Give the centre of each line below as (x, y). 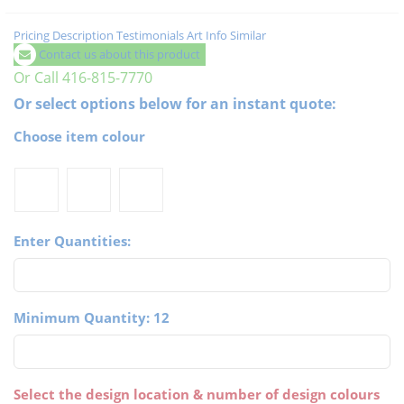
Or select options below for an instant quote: (175, 104)
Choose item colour (79, 137)
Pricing (32, 36)
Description (83, 36)
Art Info (207, 36)
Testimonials (150, 36)
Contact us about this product (119, 55)
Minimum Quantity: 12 (92, 318)
